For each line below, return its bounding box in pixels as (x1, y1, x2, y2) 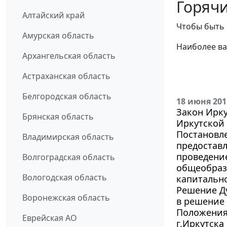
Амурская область (22, 30, 94, 42)
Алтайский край (22, 10, 85, 21)
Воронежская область (22, 192, 110, 204)
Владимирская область (22, 131, 114, 143)
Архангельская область (22, 50, 116, 62)
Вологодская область (22, 172, 107, 183)
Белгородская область (22, 91, 111, 102)
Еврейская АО (22, 212, 77, 224)
